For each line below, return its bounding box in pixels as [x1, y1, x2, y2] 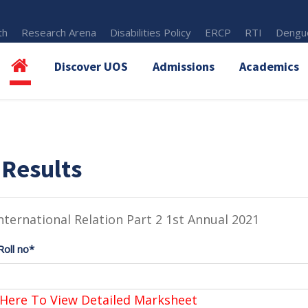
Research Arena [21, 25, 97, 39]
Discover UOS [54, 58, 128, 74]
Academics [239, 58, 299, 74]
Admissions [153, 58, 214, 74]
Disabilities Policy [110, 25, 192, 39]
